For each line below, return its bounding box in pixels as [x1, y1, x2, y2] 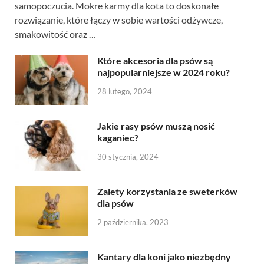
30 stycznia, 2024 [97, 151, 159, 161]
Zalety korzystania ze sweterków [97, 186, 237, 197]
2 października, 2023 [97, 217, 169, 227]
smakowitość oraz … [15, 28, 96, 39]
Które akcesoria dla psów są [97, 54, 213, 66]
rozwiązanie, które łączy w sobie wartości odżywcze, [15, 14, 223, 25]
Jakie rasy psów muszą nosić [97, 120, 215, 131]
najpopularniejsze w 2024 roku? [97, 66, 230, 78]
